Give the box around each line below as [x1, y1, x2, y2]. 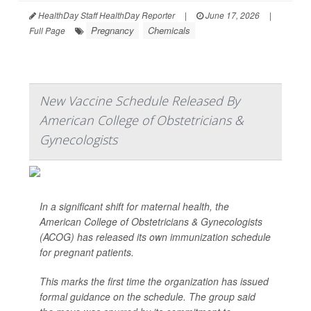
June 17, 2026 [203, 9, 260, 21]
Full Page [29, 24, 65, 36]
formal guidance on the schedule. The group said [40, 289, 255, 303]
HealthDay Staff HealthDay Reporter [36, 9, 175, 21]
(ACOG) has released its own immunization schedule [40, 230, 271, 244]
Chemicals [148, 24, 190, 37]
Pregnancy [91, 24, 134, 37]
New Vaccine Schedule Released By [40, 92, 239, 109]
